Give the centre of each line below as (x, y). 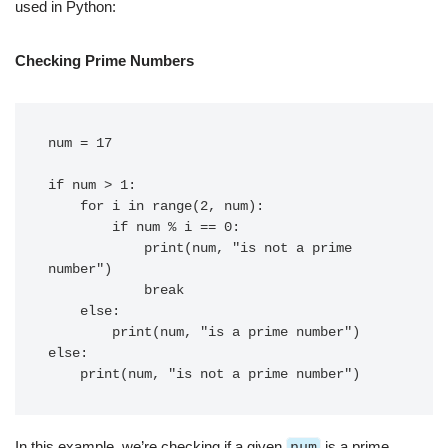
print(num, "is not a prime (96, 248)
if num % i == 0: (80, 227)
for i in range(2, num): (64, 206)
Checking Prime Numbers (104, 60)
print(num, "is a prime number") (80, 332)
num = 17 (80, 143)
